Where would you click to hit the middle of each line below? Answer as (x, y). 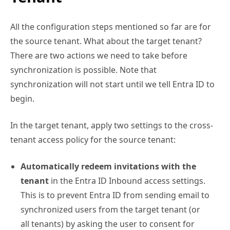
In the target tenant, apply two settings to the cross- (112, 126)
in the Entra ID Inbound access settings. (127, 181)
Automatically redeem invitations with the (108, 167)
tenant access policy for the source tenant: (93, 140)
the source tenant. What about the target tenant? (106, 41)
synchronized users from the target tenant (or (110, 210)
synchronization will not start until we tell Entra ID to (112, 84)
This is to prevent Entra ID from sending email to (115, 195)
